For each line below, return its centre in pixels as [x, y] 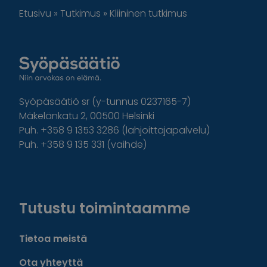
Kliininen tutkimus [148, 13]
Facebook [50, 175]
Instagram [66, 175]
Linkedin [88, 175]
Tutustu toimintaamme [105, 208]
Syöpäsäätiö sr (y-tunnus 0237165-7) [105, 102]
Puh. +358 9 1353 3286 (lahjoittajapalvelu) [114, 130]
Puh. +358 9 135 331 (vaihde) [83, 145]
